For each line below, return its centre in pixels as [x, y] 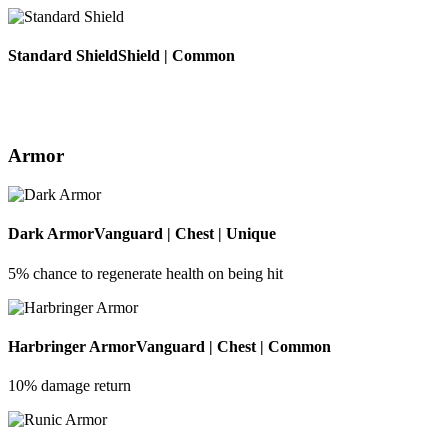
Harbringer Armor [72, 346]
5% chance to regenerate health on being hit [145, 273]
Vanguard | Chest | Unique [185, 234]
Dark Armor [51, 234]
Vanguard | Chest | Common [233, 346]
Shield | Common [176, 56]
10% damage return [69, 386]
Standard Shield [63, 56]
